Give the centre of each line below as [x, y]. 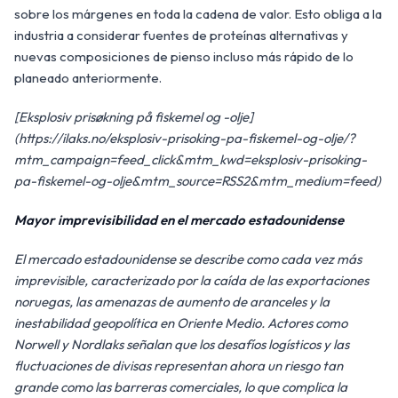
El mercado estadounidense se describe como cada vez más [188, 259]
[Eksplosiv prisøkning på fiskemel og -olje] [134, 117]
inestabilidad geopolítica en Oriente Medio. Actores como [181, 323]
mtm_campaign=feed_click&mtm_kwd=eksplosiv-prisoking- [191, 160]
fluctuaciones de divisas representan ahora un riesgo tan [179, 366]
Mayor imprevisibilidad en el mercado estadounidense [179, 220]
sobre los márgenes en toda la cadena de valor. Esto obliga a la [198, 14]
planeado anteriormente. [88, 78]
